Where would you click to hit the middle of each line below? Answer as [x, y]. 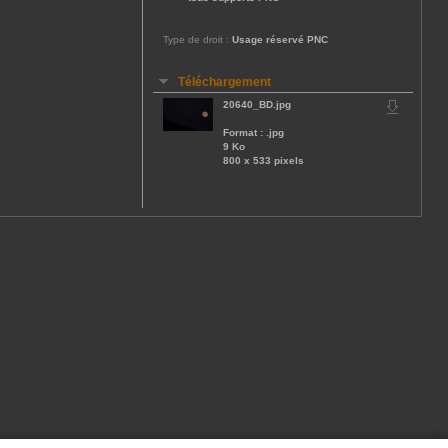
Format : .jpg [253, 132]
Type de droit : [196, 39]
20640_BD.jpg [257, 104]
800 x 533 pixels [263, 160]
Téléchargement [224, 82]
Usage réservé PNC [280, 39]
